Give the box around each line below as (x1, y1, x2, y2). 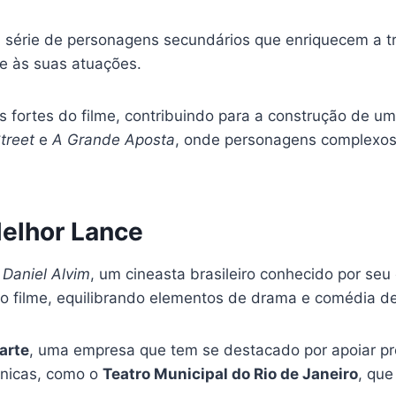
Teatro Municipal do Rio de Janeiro (103, 364, 358, 383)
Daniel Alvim (3, 264, 90, 283)
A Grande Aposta (52, 130, 175, 148)
